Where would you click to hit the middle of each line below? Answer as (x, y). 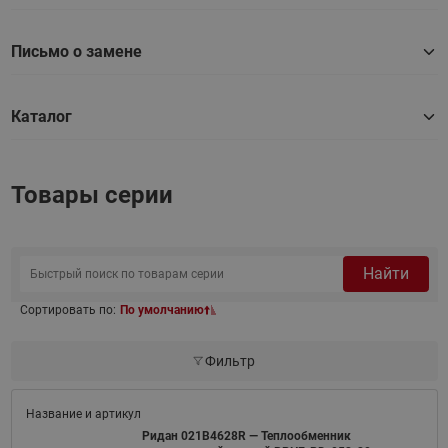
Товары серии (91, 194)
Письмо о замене (76, 51)
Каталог (41, 116)
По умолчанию (161, 309)
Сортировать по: (67, 309)
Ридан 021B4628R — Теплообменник (246, 435)
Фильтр (230, 360)
